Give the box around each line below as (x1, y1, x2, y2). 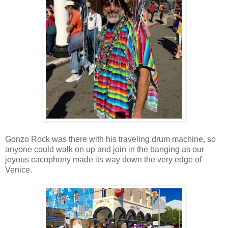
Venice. (5, 165, 32, 175)
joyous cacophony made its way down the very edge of (5, 155, 202, 164)
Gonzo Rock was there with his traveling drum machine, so (5, 135, 216, 144)
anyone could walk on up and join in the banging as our (5, 145, 204, 154)
